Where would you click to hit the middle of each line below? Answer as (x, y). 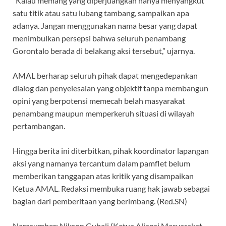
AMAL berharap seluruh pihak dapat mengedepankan (105, 76)
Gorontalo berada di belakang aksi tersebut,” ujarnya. (104, 51)
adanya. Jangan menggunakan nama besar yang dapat (105, 26)
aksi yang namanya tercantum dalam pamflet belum (101, 163)
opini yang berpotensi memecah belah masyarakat (99, 101)
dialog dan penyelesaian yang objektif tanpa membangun (110, 88)
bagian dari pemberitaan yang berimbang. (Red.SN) (100, 201)
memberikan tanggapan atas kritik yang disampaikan (103, 176)
